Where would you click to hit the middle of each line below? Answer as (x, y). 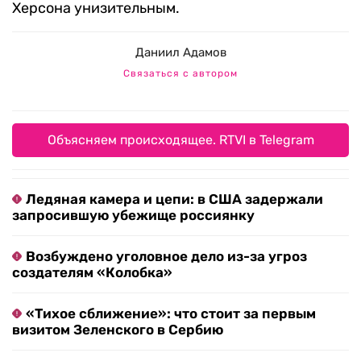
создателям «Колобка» (92, 273)
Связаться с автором (180, 74)
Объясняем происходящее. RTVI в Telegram (180, 140)
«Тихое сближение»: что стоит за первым (171, 314)
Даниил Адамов (180, 53)
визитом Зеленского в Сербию (118, 330)
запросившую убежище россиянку (133, 216)
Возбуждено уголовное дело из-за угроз (166, 257)
